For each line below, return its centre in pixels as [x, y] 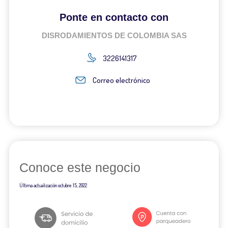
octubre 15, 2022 [72, 186]
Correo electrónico [122, 80]
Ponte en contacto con [114, 17]
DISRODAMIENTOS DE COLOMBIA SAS [114, 35]
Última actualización [38, 186]
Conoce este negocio [80, 168]
